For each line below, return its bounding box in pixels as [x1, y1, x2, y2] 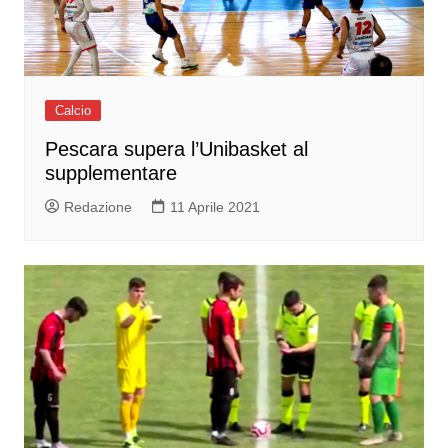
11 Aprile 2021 [169, 199, 260, 216]
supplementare [44, 162, 177, 185]
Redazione [63, 199, 132, 216]
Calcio [54, 103, 91, 119]
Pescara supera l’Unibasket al [44, 138, 308, 161]
